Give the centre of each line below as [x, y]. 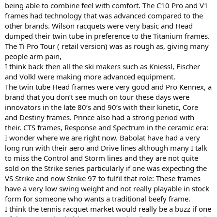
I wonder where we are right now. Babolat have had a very [102, 138]
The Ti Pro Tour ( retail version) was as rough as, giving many [107, 46]
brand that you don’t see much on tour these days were [97, 97]
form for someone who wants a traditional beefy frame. [98, 199]
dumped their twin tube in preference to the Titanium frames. [107, 36]
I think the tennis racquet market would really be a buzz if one [108, 209]
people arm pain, [33, 56]
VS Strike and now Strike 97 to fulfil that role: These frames [103, 178]
